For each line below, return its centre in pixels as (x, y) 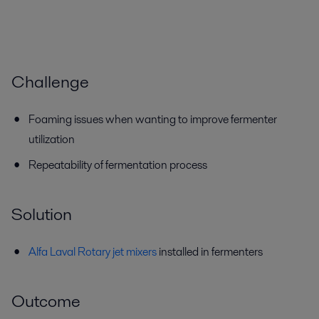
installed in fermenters (210, 252)
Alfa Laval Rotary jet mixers (93, 252)
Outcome (46, 301)
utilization (52, 140)
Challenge (50, 82)
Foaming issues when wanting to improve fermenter (153, 120)
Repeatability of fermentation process (118, 165)
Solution (42, 214)
